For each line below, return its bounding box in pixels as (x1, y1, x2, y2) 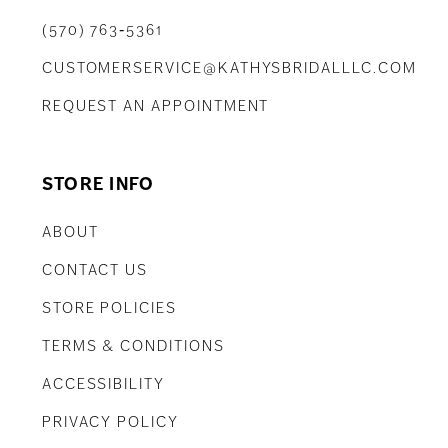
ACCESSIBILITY (41, 374, 165, 395)
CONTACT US (41, 260, 149, 281)
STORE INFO (41, 173, 155, 196)
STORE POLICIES (41, 298, 177, 319)
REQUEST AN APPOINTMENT (41, 96, 270, 117)
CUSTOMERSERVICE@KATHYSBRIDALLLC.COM (41, 58, 417, 79)
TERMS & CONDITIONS (41, 336, 225, 357)
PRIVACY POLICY (41, 412, 179, 433)
